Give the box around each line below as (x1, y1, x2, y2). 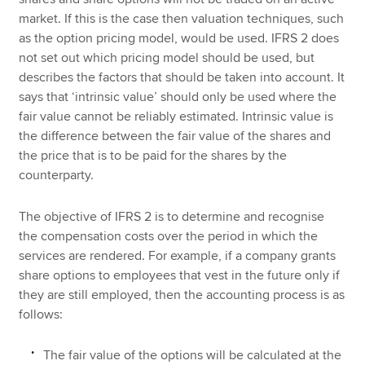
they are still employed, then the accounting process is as (19, 286, 345, 303)
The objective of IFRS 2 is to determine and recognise (19, 208, 325, 225)
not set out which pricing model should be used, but (19, 50, 315, 67)
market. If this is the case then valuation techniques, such (19, 11, 345, 28)
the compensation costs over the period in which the (19, 227, 319, 244)
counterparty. (19, 167, 95, 184)
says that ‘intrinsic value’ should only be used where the (19, 89, 337, 106)
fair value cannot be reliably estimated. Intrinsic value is (19, 108, 334, 125)
